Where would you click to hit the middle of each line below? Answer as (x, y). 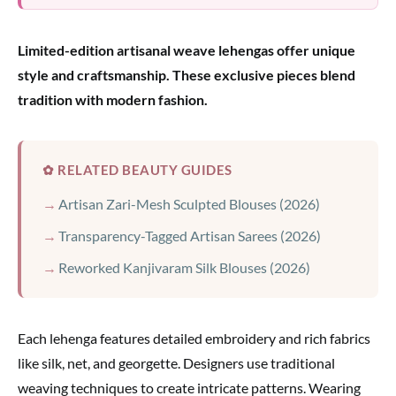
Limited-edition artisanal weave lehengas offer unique (187, 50)
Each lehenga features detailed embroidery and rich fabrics (194, 339)
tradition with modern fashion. (113, 100)
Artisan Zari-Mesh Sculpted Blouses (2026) (189, 204)
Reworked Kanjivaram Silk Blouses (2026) (184, 268)
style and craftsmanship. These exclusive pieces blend (187, 75)
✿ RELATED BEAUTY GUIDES (137, 170)
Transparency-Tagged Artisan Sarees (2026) (190, 236)
